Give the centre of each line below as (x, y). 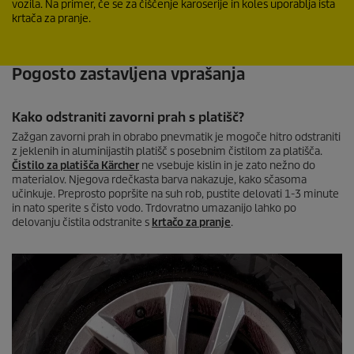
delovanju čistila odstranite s (82, 222)
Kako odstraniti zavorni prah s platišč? (128, 117)
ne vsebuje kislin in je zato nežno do (227, 166)
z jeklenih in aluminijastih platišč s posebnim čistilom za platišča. (167, 151)
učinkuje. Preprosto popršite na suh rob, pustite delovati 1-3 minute (175, 194)
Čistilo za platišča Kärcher (75, 166)
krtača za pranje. (51, 19)
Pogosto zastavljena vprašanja (128, 74)
